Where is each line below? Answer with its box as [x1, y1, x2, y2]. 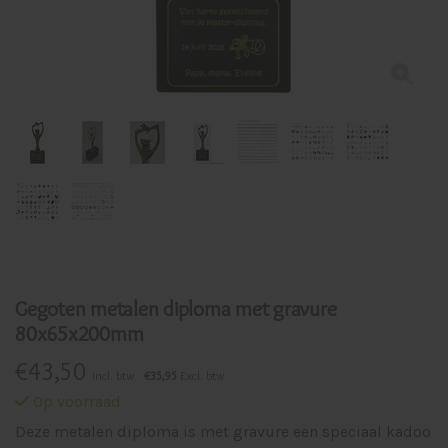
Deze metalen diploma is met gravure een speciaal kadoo [15, 422, 431, 441]
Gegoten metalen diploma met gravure [15, 296, 337, 321]
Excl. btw [177, 368, 224, 383]
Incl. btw [92, 368, 134, 383]
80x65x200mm [15, 321, 144, 346]
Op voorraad [29, 392, 121, 411]
